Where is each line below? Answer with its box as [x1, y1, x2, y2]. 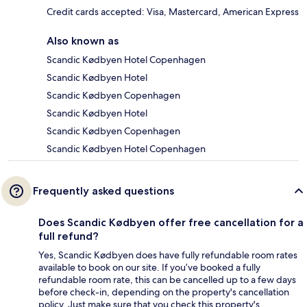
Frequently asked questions [33, 184, 174, 198]
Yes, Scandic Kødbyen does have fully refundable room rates [38, 249, 297, 262]
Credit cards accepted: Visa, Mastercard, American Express [47, 5, 299, 19]
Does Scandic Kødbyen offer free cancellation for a [38, 216, 304, 230]
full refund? [38, 230, 99, 243]
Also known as [47, 34, 119, 48]
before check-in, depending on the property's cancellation [38, 286, 289, 299]
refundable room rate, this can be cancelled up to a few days [38, 273, 296, 286]
